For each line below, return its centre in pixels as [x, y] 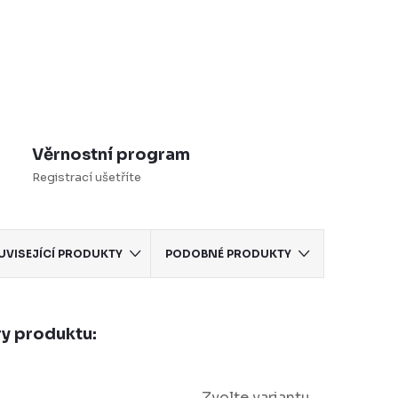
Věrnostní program [111, 155]
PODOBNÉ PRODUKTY [228, 254]
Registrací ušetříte [87, 177]
